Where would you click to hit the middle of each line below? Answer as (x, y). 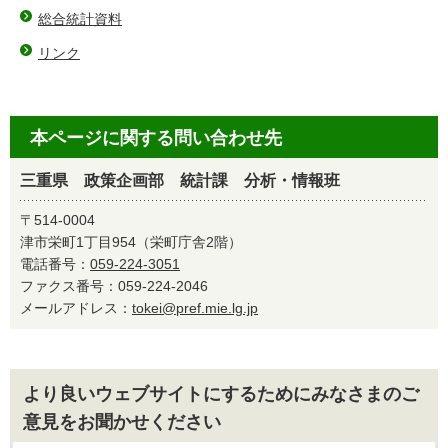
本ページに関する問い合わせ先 (156, 137)
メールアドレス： (76, 307)
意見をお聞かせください (122, 421)
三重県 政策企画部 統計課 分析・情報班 (180, 180)
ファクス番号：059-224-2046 (121, 285)
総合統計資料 (80, 18)
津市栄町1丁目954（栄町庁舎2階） (131, 241)
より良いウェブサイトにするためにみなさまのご (221, 393)
